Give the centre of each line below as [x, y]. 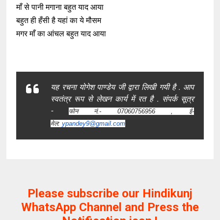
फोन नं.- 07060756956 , [129, 111]
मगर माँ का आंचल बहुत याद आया [61, 34]
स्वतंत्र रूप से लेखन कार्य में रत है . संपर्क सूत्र [122, 99]
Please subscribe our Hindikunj [110, 193]
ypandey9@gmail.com [94, 124]
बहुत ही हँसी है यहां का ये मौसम [59, 20]
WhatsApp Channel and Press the [110, 207]
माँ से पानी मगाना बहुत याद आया [60, 7]
